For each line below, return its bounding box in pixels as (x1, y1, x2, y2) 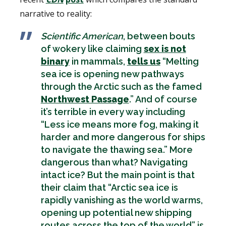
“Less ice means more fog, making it (40, 119, 199, 130)
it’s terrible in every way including (40, 106, 185, 117)
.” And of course (129, 93, 197, 104)
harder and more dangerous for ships (40, 131, 205, 142)
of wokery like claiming (40, 43, 144, 54)
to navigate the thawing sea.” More (40, 144, 193, 155)
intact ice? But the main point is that (40, 169, 195, 180)
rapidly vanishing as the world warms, (40, 194, 203, 205)
